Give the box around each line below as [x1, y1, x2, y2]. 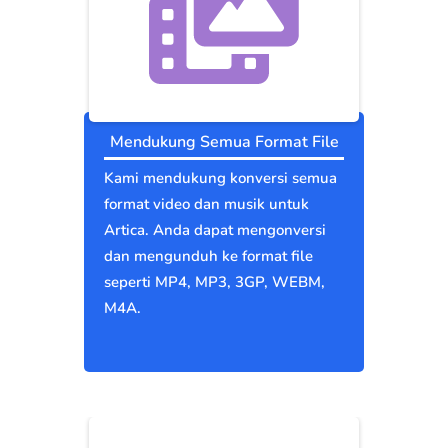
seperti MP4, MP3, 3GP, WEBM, [104, 272, 325, 293]
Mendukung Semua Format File [109, 131, 339, 154]
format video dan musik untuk [104, 194, 309, 215]
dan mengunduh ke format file [104, 246, 313, 267]
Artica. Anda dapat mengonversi [104, 220, 326, 241]
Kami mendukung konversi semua [104, 168, 337, 189]
